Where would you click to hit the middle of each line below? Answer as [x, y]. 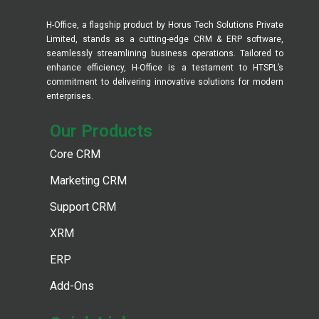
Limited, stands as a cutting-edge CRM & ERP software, [165, 40]
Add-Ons [72, 286]
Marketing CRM [88, 181]
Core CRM [75, 155]
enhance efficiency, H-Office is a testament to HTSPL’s [165, 68]
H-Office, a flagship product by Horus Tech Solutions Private [165, 25]
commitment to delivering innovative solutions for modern [165, 82]
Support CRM [83, 207]
